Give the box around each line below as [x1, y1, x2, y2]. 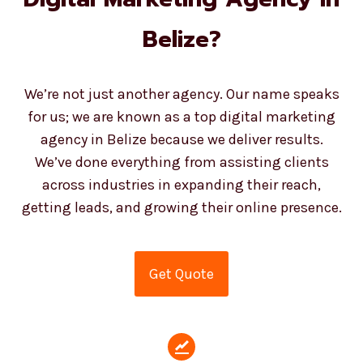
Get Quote [143, 251, 208, 270]
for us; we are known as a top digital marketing [21, 94, 330, 113]
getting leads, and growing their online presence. [15, 185, 335, 203]
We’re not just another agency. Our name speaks [18, 71, 333, 90]
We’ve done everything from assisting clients [28, 139, 322, 158]
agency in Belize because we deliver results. [34, 117, 317, 135]
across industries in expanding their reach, [36, 162, 315, 181]
